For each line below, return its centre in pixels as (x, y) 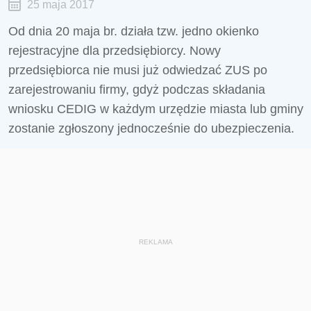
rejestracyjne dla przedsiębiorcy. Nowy (115, 51)
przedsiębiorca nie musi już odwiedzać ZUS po (138, 70)
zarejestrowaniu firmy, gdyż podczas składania (137, 90)
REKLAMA (155, 242)
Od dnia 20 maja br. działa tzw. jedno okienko (134, 31)
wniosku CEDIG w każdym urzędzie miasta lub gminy (156, 109)
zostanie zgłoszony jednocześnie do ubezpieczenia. (151, 128)
